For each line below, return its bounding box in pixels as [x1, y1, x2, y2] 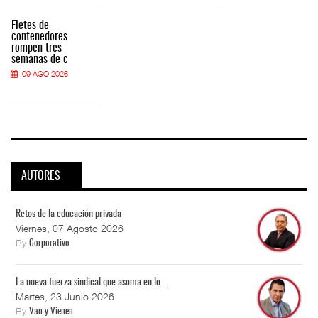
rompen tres [11, 42, 62, 54]
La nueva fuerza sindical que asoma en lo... [16, 278, 167, 288]
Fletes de [11, 19, 49, 31]
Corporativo [29, 239, 70, 249]
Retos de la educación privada [16, 209, 121, 220]
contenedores [11, 31, 67, 43]
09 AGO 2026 [22, 68, 68, 78]
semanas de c [11, 53, 68, 65]
